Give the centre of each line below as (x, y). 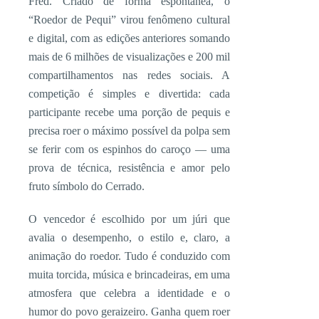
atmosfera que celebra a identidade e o (129, 293)
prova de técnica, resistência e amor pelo (129, 168)
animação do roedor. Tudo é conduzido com (129, 256)
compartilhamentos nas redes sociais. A (129, 75)
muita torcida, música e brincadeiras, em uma (129, 274)
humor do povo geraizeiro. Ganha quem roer (129, 312)
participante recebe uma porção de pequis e (129, 112)
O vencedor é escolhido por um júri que (129, 219)
